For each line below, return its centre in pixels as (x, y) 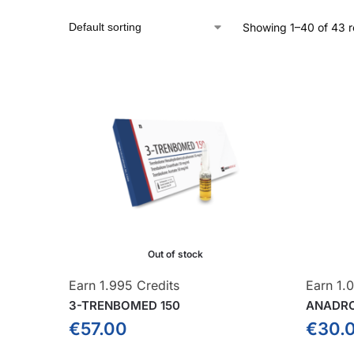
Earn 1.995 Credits (124, 285)
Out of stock (175, 254)
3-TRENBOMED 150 (124, 305)
